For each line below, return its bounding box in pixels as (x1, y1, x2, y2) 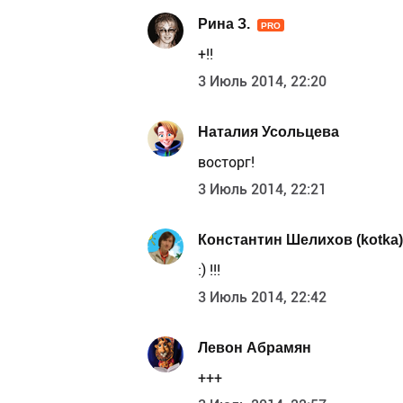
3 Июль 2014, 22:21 (198, 181, 327, 199)
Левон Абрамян (198, 338, 311, 356)
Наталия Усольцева (198, 122, 339, 140)
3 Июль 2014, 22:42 (198, 289, 327, 307)
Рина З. (198, 14, 250, 32)
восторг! (198, 154, 255, 172)
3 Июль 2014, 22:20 (198, 73, 327, 91)
